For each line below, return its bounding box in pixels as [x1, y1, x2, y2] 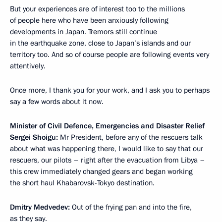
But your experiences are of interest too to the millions [10, 4, 185, 14]
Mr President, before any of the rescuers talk [58, 132, 203, 142]
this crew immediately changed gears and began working [10, 166, 193, 176]
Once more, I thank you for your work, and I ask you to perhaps [10, 85, 210, 95]
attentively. [10, 61, 46, 71]
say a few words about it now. [10, 97, 104, 107]
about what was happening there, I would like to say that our [10, 144, 203, 154]
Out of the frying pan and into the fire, [70, 202, 192, 212]
